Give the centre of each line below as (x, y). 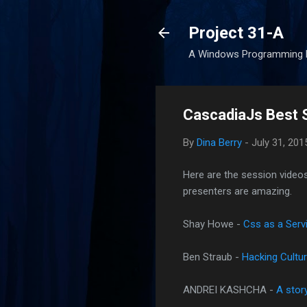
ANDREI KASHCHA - (230, 290)
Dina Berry (219, 143)
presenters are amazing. (237, 191)
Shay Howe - (213, 224)
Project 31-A (236, 33)
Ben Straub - (212, 257)
